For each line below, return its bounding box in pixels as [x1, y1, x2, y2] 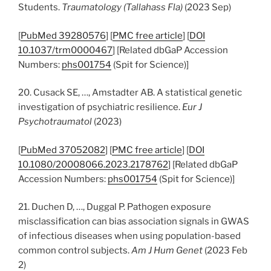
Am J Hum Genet [131, 245, 203, 256]
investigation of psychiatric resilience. [18, 102, 182, 113]
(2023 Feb [203, 245, 247, 256]
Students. [18, 2, 62, 13]
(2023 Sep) [183, 2, 231, 13]
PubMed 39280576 [21, 30, 106, 41]
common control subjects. [18, 245, 131, 256]
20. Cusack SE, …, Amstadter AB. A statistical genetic [18, 87, 242, 98]
